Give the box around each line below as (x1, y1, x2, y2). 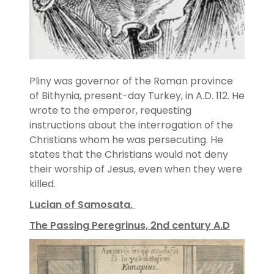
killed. (29, 177, 61, 191)
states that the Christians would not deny (29, 147, 228, 162)
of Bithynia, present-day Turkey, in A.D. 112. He (29, 89, 245, 103)
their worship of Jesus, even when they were (29, 162, 242, 177)
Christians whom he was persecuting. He (29, 133, 223, 147)
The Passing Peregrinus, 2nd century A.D (29, 218, 230, 233)
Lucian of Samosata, (29, 198, 135, 212)
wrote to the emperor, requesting (29, 103, 191, 118)
